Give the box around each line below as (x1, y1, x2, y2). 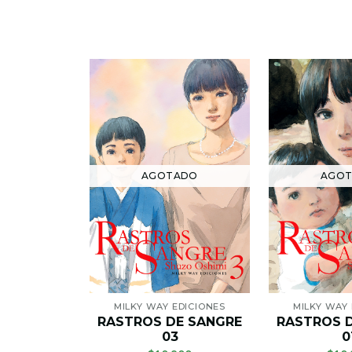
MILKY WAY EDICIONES (113, 300, 226, 312)
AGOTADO (141, 169, 198, 181)
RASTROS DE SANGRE (97, 313, 242, 329)
